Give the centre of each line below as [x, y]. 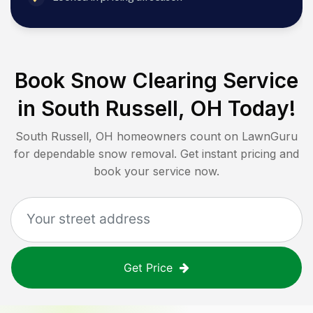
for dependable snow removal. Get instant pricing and [156, 154]
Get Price [148, 268]
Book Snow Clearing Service [156, 81]
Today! [259, 109]
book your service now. [156, 172]
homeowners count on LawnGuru [205, 137]
